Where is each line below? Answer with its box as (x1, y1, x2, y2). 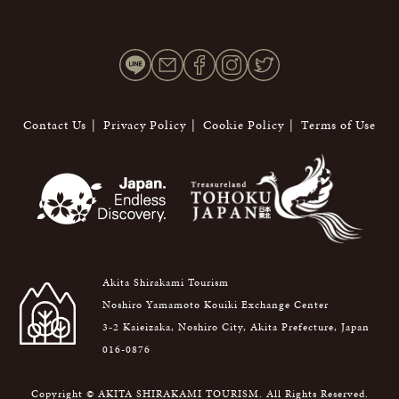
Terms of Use (301, 117, 376, 134)
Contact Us (23, 117, 86, 134)
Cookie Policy (203, 117, 284, 134)
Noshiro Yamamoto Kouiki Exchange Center (102, 297, 330, 312)
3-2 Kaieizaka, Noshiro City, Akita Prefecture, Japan (102, 319, 370, 334)
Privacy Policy (103, 117, 186, 134)
